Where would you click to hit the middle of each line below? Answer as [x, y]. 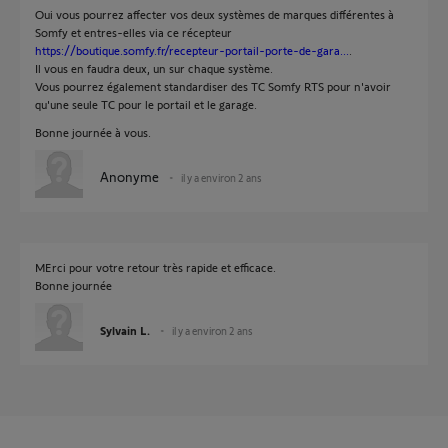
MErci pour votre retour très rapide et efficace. [155, 267]
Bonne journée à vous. [93, 132]
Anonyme [129, 176]
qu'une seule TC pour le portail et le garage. [146, 104]
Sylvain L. [125, 330]
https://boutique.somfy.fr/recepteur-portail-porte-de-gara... [192, 50]
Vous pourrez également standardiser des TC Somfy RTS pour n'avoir [213, 86]
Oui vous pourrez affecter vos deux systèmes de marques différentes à [214, 14]
